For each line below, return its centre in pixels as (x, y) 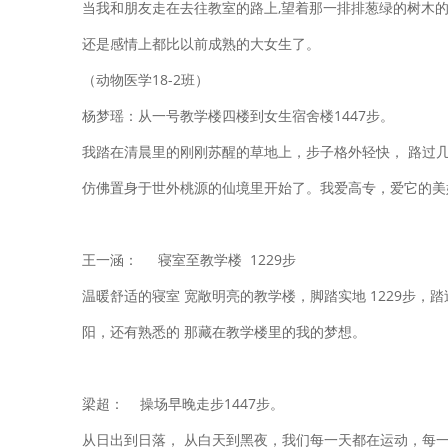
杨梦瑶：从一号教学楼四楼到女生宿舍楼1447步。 (238, 115)
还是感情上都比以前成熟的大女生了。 (201, 43)
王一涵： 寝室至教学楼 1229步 (189, 259)
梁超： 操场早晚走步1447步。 (183, 403)
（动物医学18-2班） (145, 79)
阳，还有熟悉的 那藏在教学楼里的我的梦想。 (224, 331)
